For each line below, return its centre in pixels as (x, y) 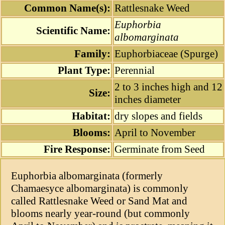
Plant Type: (84, 71)
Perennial (135, 71)
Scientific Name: (73, 31)
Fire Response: (77, 149)
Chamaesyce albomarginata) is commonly (100, 188)
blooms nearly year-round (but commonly (101, 213)
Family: (92, 54)
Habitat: (91, 116)
